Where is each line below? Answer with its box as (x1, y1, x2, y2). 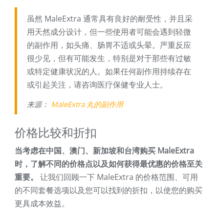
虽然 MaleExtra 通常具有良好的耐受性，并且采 (27, 13, 193, 24)
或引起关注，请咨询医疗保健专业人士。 (27, 79, 168, 90)
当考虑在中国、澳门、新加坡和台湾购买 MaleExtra (15, 145, 194, 156)
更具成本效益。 (15, 198, 69, 209)
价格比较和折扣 (15, 126, 97, 140)
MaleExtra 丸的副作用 (51, 99, 123, 109)
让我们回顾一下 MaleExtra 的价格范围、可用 (38, 172, 198, 183)
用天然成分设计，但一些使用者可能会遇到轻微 (27, 26, 191, 38)
